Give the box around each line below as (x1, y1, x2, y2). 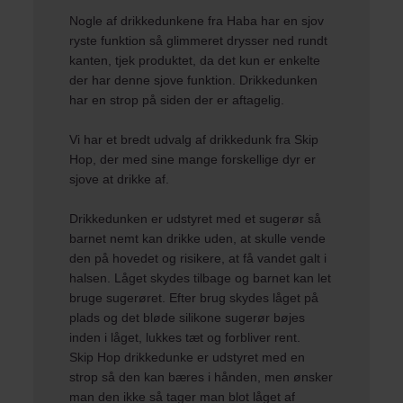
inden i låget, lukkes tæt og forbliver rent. (69, 330, 301, 345)
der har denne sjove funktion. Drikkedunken (69, 73, 318, 87)
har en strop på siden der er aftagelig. (69, 93, 285, 107)
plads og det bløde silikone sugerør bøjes (69, 310, 306, 325)
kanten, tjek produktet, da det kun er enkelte (69, 53, 321, 67)
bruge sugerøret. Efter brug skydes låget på (69, 291, 319, 305)
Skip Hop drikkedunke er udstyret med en (69, 350, 306, 364)
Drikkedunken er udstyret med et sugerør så (69, 211, 322, 226)
